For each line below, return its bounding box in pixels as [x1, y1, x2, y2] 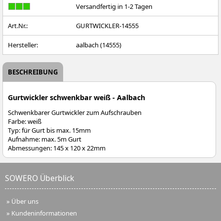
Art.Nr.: [8, 21, 28, 30]
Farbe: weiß [8, 116, 41, 126]
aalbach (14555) [76, 40, 121, 49]
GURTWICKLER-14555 [76, 21, 139, 30]
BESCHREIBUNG [8, 68, 58, 76]
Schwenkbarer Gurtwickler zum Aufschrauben [8, 108, 142, 117]
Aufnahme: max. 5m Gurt [8, 134, 81, 144]
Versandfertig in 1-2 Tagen [76, 2, 152, 11]
